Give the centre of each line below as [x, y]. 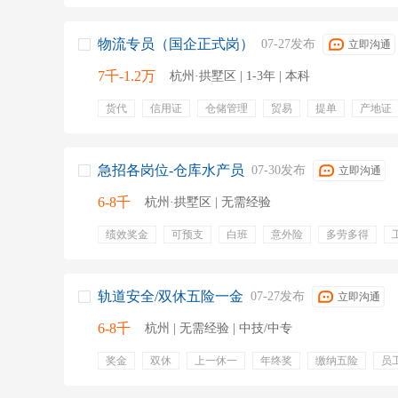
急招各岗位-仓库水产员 [171, 170]
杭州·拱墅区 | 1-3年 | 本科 [240, 76]
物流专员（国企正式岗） [176, 44]
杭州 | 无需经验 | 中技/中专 [219, 328]
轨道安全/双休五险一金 [171, 296]
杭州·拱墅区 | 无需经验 [208, 202]
